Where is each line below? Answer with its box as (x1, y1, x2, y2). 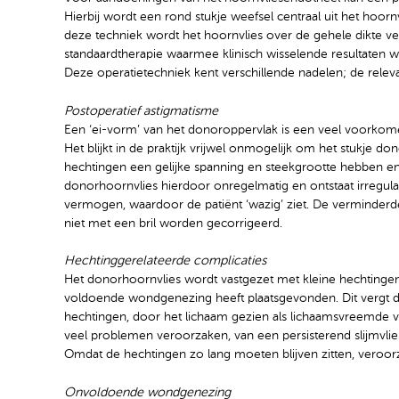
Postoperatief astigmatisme (64, 104, 218, 118)
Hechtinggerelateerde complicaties (64, 255, 266, 268)
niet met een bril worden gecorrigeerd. (64, 216, 282, 230)
